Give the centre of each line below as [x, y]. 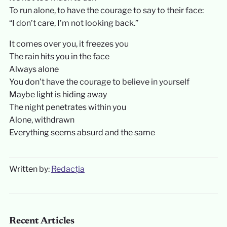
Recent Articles [42, 221]
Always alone [34, 69]
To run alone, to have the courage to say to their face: [106, 10]
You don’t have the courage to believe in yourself [99, 82]
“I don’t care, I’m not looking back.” [73, 23]
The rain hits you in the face [59, 56]
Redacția [68, 169]
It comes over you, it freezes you [69, 44]
